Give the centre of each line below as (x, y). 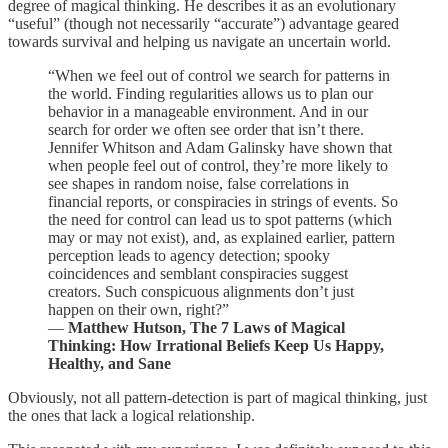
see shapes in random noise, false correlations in (198, 183)
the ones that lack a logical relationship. (131, 415)
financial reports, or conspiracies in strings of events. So (223, 201)
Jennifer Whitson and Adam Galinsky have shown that (220, 147)
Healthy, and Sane (109, 363)
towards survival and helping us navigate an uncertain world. (199, 41)
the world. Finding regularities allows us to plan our (210, 93)
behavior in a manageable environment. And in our (208, 111)
